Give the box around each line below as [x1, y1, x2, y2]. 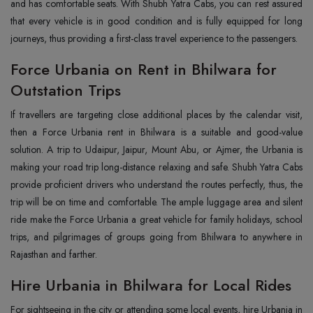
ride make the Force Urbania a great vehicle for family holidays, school [10, 212, 303, 226]
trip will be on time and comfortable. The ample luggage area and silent [10, 195, 303, 209]
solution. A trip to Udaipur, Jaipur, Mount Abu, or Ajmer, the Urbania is [10, 143, 303, 156]
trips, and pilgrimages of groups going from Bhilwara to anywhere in [10, 230, 303, 244]
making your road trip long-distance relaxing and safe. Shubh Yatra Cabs [10, 160, 303, 174]
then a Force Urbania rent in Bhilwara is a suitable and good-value [10, 125, 303, 139]
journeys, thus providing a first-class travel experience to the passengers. [10, 31, 298, 45]
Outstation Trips [10, 79, 121, 101]
